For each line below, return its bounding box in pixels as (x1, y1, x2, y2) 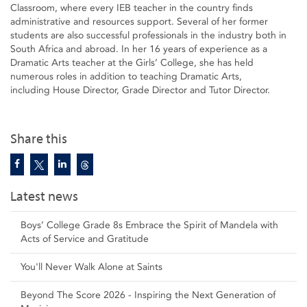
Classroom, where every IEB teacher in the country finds (10, 2, 253, 14)
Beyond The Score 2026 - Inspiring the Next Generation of (21, 289, 275, 302)
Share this (10, 131, 67, 147)
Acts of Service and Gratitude (21, 233, 149, 245)
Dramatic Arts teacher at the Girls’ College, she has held (10, 57, 254, 69)
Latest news (10, 188, 78, 205)
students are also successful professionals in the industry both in (10, 29, 286, 42)
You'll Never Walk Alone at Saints (21, 261, 162, 273)
